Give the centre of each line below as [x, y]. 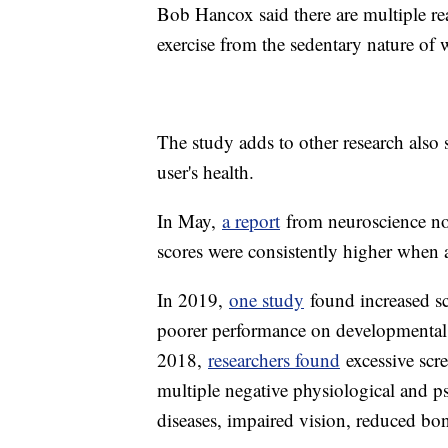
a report [251, 220]
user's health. [205, 171]
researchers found [274, 359]
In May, [189, 220]
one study [266, 299]
